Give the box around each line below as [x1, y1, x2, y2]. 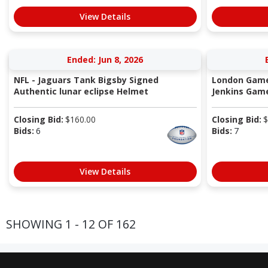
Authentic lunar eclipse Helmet [13, 86, 148, 98]
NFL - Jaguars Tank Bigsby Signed [13, 74, 159, 86]
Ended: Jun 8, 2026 [67, 54, 143, 66]
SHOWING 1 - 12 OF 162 [6, 215, 136, 232]
